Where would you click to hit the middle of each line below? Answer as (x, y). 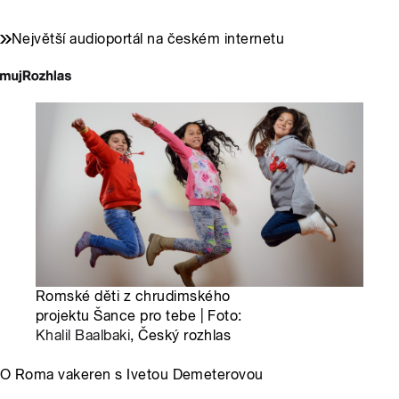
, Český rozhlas (181, 335)
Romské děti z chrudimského (133, 296)
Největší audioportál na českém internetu (148, 38)
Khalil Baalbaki (83, 335)
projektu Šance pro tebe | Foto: (139, 315)
